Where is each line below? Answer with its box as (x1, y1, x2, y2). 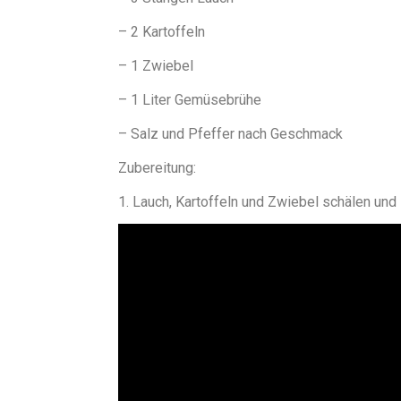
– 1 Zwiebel (118, 57, 193, 74)
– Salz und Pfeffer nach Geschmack (118, 125, 343, 142)
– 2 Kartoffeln (118, 23, 205, 40)
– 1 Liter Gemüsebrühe (118, 91, 261, 108)
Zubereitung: (118, 159, 196, 176)
